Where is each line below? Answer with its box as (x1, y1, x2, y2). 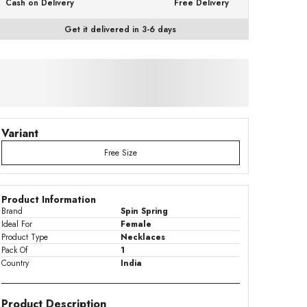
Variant (1, 125, 39, 141)
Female (121, 218, 151, 230)
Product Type (1, 231, 49, 243)
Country (1, 257, 29, 269)
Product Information (1, 193, 97, 206)
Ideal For (1, 218, 33, 230)
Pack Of (1, 244, 28, 256)
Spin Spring (121, 205, 168, 217)
